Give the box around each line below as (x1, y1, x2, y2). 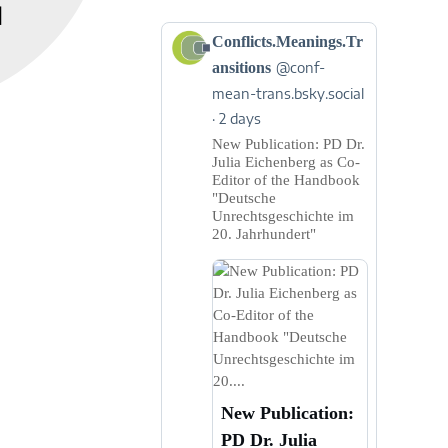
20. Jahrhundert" (211, 226, 316, 242)
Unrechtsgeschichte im (211, 208, 354, 224)
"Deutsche (211, 190, 276, 206)
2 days (218, 110, 261, 127)
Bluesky (168, 134, 214, 149)
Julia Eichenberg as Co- (211, 154, 360, 170)
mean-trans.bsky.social (211, 85, 364, 102)
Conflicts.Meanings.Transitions (168, 92, 345, 107)
